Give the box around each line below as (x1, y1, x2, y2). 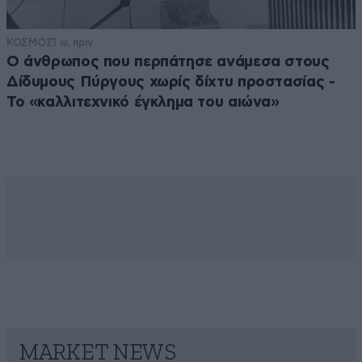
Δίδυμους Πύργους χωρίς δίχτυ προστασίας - (6, 74, 335, 90)
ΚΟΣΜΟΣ (6, 36, 53, 49)
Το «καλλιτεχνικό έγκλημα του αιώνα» (6, 95, 280, 111)
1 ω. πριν (53, 36, 94, 49)
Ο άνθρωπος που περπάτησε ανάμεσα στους (6, 54, 330, 70)
